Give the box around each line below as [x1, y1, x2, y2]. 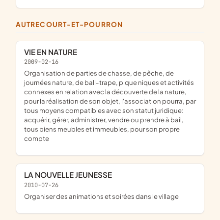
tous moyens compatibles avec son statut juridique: [24, 106, 184, 115]
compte [24, 134, 49, 143]
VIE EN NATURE [29, 47, 77, 56]
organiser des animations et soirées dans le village [30, 192, 179, 201]
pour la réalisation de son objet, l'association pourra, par [24, 97, 196, 106]
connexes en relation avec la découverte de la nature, [24, 87, 187, 96]
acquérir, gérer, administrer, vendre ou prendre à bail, [24, 115, 184, 124]
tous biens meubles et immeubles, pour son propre [24, 125, 180, 134]
